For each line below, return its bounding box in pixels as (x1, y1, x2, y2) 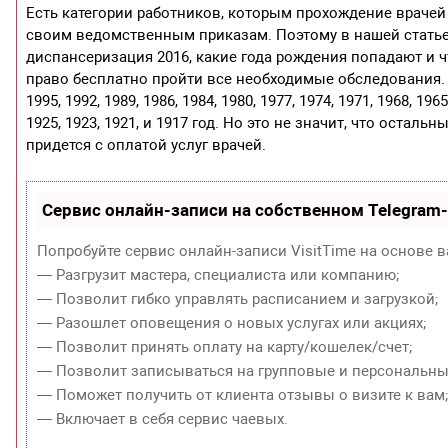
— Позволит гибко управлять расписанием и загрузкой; (37, 290, 439, 309)
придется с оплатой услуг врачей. (26, 136, 267, 155)
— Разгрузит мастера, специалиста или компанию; (37, 266, 400, 285)
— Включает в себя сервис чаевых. (37, 410, 289, 429)
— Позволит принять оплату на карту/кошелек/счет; (37, 338, 413, 357)
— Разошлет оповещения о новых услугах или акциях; (37, 314, 427, 333)
